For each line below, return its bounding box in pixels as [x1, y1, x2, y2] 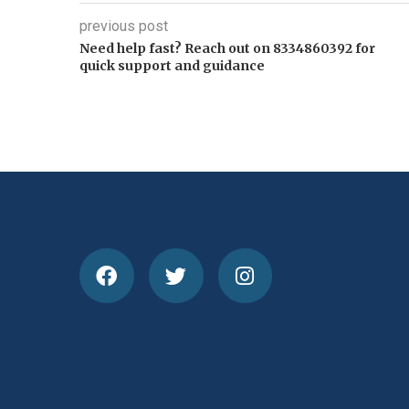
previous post [79, 17, 168, 36]
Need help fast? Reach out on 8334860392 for [79, 40, 375, 58]
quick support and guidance [79, 58, 265, 75]
